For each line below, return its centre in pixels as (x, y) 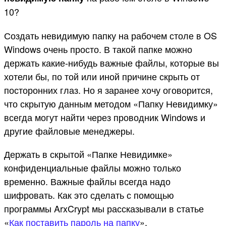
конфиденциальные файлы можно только (93, 168)
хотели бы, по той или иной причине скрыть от (102, 76)
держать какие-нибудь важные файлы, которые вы (111, 62)
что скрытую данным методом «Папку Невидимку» (111, 103)
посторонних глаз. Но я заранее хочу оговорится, (108, 90)
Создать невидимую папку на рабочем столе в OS (110, 35)
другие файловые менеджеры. (69, 130)
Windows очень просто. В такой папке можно (98, 49)
